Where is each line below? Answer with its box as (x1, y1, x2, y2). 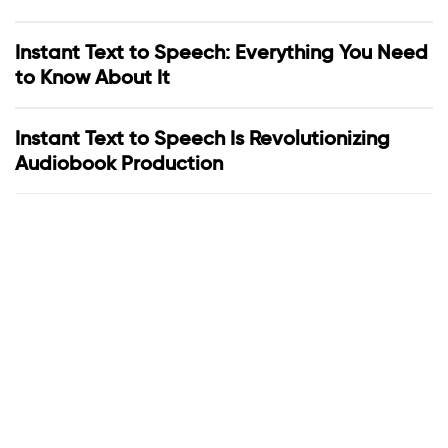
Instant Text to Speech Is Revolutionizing (15, 126, 390, 151)
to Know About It (15, 65, 170, 90)
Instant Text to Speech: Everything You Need (15, 40, 428, 65)
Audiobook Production (15, 151, 223, 176)
